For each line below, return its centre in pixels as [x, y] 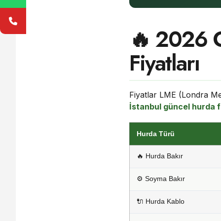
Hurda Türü [156, 134]
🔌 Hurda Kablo [161, 201]
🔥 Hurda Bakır [160, 156]
